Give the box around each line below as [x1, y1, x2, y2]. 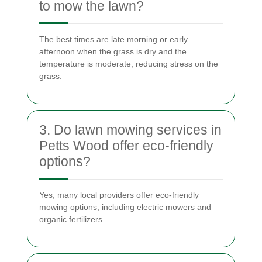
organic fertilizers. [39, 214, 105, 224]
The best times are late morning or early [39, 34, 188, 44]
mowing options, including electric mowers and [39, 202, 211, 212]
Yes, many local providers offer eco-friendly [39, 189, 199, 199]
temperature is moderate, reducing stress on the [39, 58, 218, 68]
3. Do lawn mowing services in [39, 122, 222, 137]
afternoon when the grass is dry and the [39, 46, 187, 56]
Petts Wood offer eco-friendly [39, 137, 213, 153]
